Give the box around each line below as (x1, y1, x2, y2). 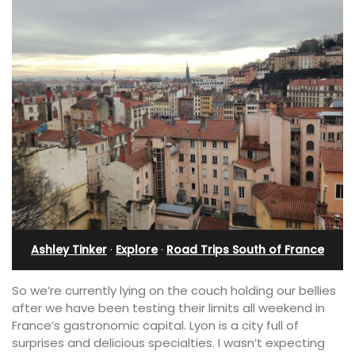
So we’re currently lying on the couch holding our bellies (12, 281, 336, 299)
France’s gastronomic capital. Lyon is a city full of (12, 316, 299, 334)
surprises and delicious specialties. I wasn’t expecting (12, 334, 325, 351)
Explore (116, 241, 158, 258)
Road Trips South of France (166, 241, 324, 258)
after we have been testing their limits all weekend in (12, 299, 325, 316)
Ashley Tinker (31, 241, 107, 258)
